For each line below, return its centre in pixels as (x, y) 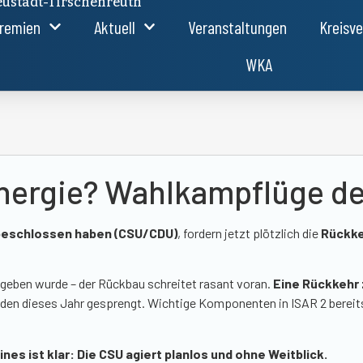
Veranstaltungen (237, 27)
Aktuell (114, 27)
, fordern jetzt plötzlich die (249, 233)
